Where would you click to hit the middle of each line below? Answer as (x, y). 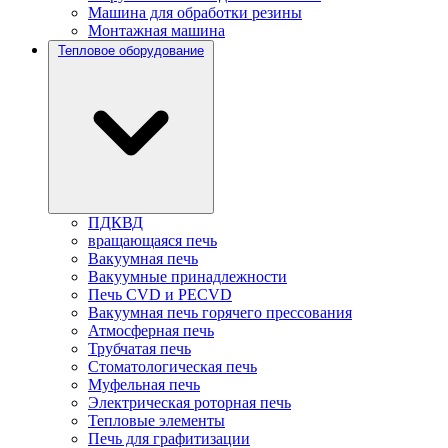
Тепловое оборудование (131, 50)
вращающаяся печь (152, 240)
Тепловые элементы (156, 420)
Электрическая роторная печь (189, 402)
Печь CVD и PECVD (160, 294)
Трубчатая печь (139, 348)
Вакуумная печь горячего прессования (220, 312)
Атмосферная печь (151, 330)
